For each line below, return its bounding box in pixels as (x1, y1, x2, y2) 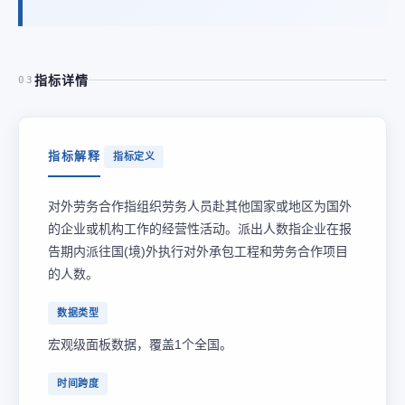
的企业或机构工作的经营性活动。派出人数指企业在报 (48, 221, 352, 236)
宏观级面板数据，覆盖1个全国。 (48, 336, 232, 352)
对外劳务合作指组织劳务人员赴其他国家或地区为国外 (48, 198, 352, 213)
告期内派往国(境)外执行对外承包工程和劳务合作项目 (48, 243, 348, 259)
